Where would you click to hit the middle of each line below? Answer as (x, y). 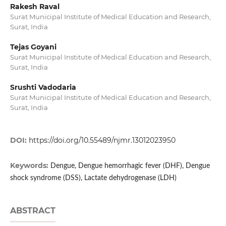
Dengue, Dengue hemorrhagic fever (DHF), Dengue (130, 166)
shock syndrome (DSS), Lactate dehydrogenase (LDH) (93, 178)
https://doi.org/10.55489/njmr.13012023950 (102, 140)
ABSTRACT (33, 211)
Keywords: (30, 166)
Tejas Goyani (33, 47)
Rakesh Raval (35, 7)
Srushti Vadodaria (43, 88)
